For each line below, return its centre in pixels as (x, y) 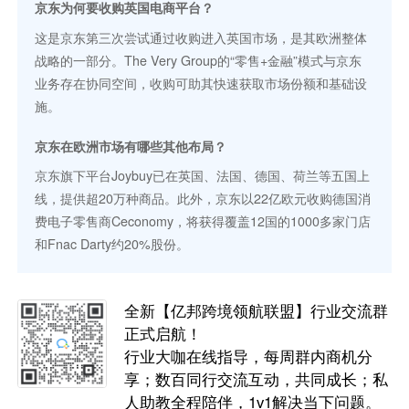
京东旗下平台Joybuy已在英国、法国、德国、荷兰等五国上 (203, 175)
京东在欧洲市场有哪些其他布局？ (131, 146)
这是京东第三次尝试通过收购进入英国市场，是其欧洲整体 (201, 37)
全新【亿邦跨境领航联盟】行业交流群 (257, 310)
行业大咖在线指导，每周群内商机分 (249, 356)
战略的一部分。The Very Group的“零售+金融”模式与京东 (199, 60)
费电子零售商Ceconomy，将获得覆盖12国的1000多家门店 (203, 220)
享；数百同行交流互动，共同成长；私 (257, 378)
